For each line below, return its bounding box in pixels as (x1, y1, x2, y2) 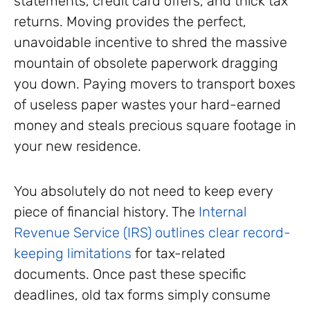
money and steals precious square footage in (14, 117, 296, 134)
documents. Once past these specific (14, 266, 246, 283)
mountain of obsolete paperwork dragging (14, 55, 278, 72)
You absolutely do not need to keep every (14, 183, 273, 200)
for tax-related (131, 245, 226, 262)
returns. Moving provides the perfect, (14, 13, 246, 30)
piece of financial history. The (14, 203, 199, 221)
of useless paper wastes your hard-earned (14, 96, 281, 113)
